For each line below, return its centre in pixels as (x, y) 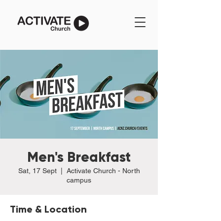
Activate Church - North (103, 171)
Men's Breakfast (79, 157)
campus (79, 180)
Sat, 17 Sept (37, 171)
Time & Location (48, 209)
